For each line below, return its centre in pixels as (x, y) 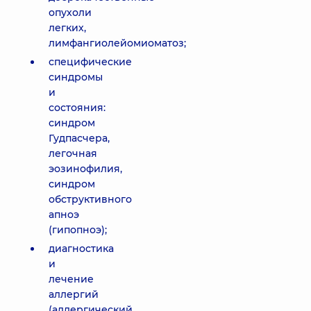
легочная (73, 153)
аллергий (74, 294)
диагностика (81, 249)
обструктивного (90, 199)
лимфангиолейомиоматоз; (117, 43)
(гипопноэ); (78, 230)
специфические (90, 62)
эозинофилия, (85, 169)
